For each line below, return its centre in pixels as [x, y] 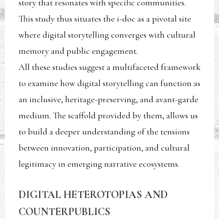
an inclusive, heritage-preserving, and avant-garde [109, 99]
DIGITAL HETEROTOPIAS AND [93, 195]
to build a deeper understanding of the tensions [104, 132]
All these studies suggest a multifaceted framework [110, 67]
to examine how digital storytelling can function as [110, 83]
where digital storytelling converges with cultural [107, 35]
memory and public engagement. [78, 51]
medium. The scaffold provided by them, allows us [109, 116]
